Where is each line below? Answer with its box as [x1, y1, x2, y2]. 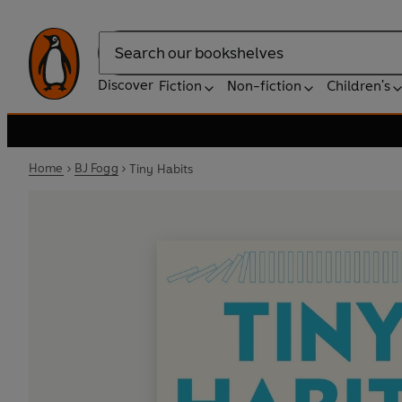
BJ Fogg [74, 161, 118, 176]
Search [98, 53, 143, 71]
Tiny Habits [128, 161, 194, 177]
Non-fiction [227, 77, 301, 94]
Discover [98, 76, 153, 93]
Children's [327, 77, 390, 94]
